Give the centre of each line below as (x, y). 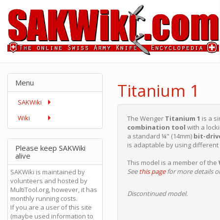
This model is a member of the (173, 163)
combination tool (157, 127)
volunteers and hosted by (49, 181)
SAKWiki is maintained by (48, 172)
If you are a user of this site (51, 207)
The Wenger (146, 118)
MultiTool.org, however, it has (54, 190)
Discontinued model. (157, 193)
